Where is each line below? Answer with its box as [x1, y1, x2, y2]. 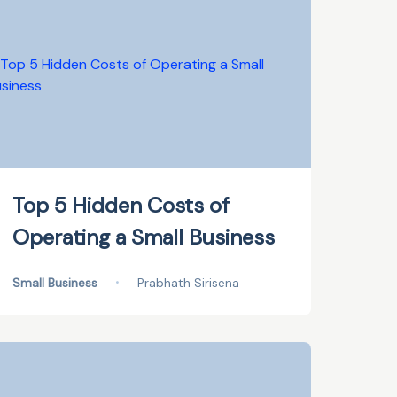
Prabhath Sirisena [137, 275, 240, 291]
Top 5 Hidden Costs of [12, 191, 230, 219]
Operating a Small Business [12, 223, 276, 251]
